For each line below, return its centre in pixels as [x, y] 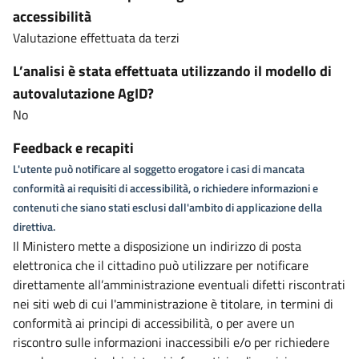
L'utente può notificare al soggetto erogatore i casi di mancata [159, 169]
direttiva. [34, 226]
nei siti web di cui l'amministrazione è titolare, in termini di [173, 304]
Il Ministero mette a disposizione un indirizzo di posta [157, 246]
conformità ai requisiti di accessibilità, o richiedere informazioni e [165, 188]
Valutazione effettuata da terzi [96, 38]
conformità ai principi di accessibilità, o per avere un [154, 323]
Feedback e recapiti [73, 148]
